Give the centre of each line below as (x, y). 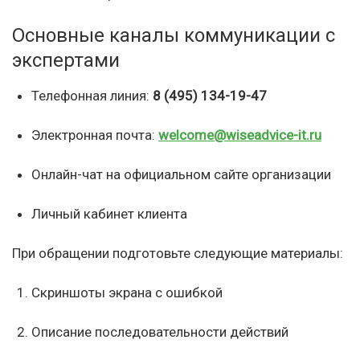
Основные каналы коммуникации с (174, 35)
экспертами (66, 60)
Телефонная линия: (92, 95)
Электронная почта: (95, 135)
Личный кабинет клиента (109, 213)
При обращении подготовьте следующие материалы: (178, 253)
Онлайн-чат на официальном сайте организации (181, 174)
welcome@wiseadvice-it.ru (240, 135)
